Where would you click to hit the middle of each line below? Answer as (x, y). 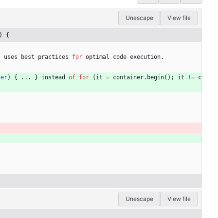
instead (53, 78)
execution (145, 57)
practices (53, 57)
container (128, 78)
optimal (98, 57)
